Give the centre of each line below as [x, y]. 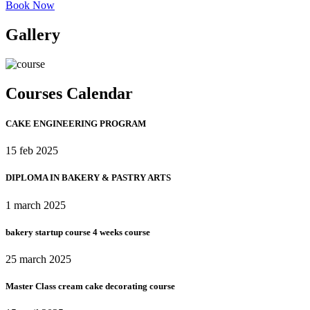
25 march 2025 [38, 259]
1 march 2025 [36, 205]
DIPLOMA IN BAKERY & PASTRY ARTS [88, 178]
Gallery [33, 35]
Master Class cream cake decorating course [90, 286]
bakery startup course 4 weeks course [78, 232]
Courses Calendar [69, 93]
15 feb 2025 [32, 151]
